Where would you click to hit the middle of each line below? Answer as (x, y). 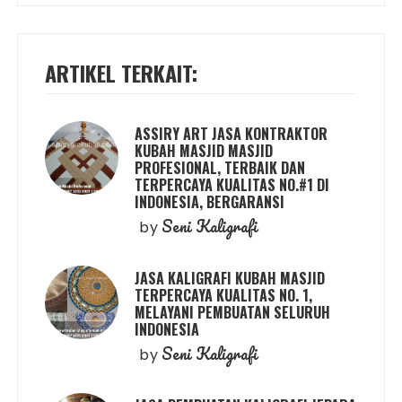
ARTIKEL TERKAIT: (122, 72)
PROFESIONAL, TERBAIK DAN (220, 167)
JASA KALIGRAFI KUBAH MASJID (230, 278)
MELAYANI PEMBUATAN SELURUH (233, 312)
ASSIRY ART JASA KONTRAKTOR (232, 133)
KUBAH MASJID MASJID (204, 150)
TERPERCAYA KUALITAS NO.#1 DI (232, 184)
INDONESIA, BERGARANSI (210, 201)
